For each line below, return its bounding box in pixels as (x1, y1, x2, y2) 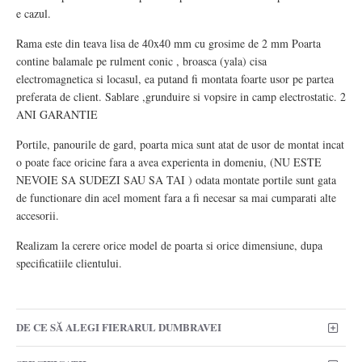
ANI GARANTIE (16, 106, 98, 122)
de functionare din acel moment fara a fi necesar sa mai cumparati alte (16, 189, 336, 205)
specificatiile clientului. (16, 255, 122, 271)
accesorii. (16, 207, 59, 223)
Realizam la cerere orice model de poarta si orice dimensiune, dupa (16, 237, 322, 253)
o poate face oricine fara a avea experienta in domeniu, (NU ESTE (16, 154, 322, 170)
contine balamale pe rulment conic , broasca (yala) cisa (16, 53, 267, 69)
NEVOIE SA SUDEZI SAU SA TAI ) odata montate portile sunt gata (16, 171, 336, 187)
